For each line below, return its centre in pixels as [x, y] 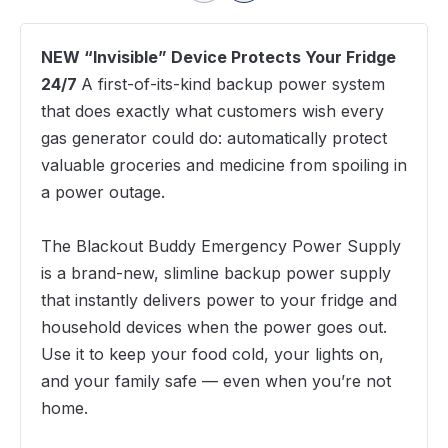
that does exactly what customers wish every [212, 111]
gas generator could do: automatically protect [214, 138]
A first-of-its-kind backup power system [233, 84]
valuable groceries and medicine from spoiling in [224, 165]
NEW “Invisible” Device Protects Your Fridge [218, 57]
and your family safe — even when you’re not [216, 381]
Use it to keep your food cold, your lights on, [212, 354]
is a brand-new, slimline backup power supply [216, 273]
